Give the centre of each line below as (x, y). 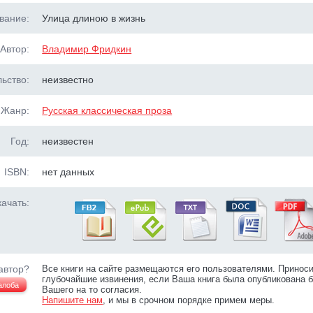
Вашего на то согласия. (92, 290)
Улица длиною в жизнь (94, 18)
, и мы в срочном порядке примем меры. (189, 300)
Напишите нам (73, 300)
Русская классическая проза (107, 110)
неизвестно (68, 80)
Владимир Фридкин (87, 49)
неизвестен (68, 141)
